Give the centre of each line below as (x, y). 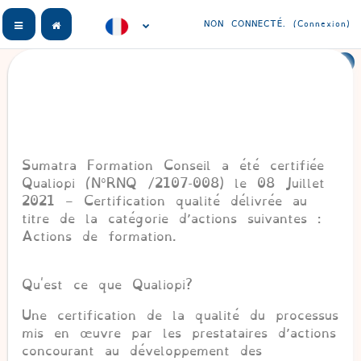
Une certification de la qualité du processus (180, 315)
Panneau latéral (73, 25)
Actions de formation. (99, 237)
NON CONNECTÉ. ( (251, 24)
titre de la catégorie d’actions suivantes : (171, 219)
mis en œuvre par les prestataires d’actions (179, 333)
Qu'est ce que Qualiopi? (107, 285)
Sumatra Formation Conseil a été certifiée (173, 166)
